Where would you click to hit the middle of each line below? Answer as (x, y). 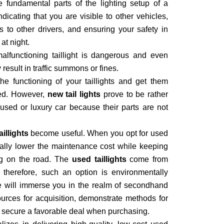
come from (147, 159)
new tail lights (74, 94)
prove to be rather (134, 94)
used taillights (99, 159)
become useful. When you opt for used (98, 133)
